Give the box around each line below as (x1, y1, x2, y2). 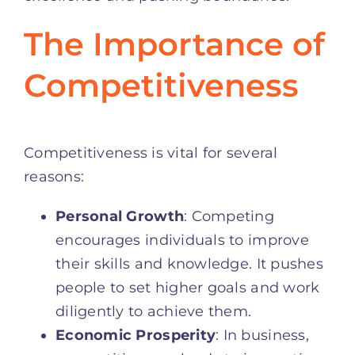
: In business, (216, 326, 309, 344)
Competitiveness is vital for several (24, 143, 278, 162)
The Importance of (24, 24, 325, 63)
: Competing (184, 207, 275, 225)
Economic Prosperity (55, 326, 216, 344)
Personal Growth (55, 207, 185, 225)
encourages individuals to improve (55, 231, 309, 249)
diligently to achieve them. (55, 302, 252, 320)
